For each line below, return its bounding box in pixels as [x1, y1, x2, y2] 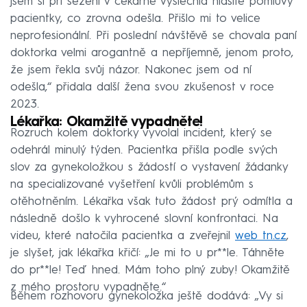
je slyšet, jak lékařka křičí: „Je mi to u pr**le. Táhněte [10, 247, 284, 259]
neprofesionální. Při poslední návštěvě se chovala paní [10, 29, 297, 42]
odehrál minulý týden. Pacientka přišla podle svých [10, 144, 278, 156]
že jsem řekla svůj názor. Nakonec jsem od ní [10, 64, 251, 76]
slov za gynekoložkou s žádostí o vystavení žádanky [10, 161, 288, 173]
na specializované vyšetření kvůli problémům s [10, 178, 254, 191]
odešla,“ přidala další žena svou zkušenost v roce [10, 81, 274, 93]
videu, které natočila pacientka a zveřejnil [10, 230, 235, 242]
